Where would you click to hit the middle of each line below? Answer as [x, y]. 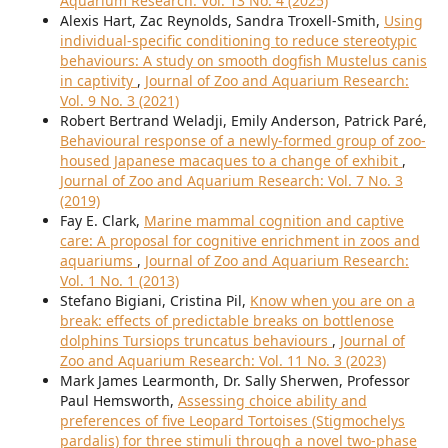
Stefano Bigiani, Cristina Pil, [154, 301]
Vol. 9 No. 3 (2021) [119, 101]
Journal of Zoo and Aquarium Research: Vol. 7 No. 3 [231, 181]
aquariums [98, 261]
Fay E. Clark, [101, 221]
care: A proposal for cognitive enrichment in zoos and [239, 241]
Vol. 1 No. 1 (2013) [119, 281]
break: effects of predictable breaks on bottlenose [226, 321]
